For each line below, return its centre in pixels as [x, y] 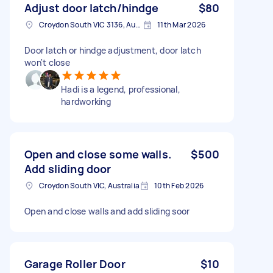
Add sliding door [68, 168]
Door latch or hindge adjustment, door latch [113, 50]
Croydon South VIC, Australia [89, 185]
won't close [47, 62]
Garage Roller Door [75, 264]
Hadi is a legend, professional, [121, 89]
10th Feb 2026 [179, 185]
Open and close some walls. [98, 154]
